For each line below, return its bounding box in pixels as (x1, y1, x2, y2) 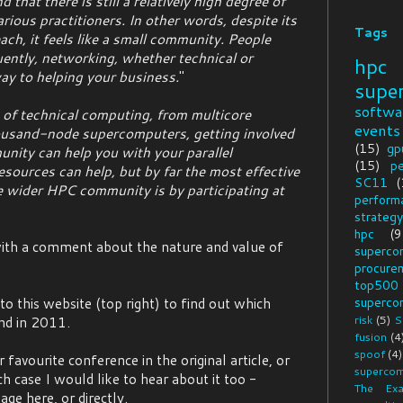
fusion (354, 328, 387, 345)
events (354, 120, 400, 141)
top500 (354, 276, 399, 295)
